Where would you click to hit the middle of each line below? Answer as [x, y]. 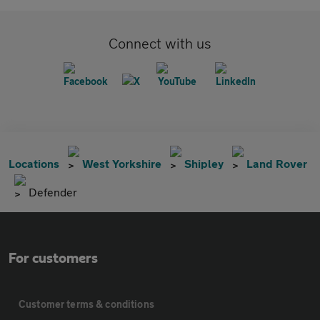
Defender [53, 192]
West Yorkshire [122, 164]
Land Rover [277, 164]
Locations [34, 164]
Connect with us [160, 44]
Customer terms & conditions [86, 304]
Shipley [204, 164]
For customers [53, 259]
